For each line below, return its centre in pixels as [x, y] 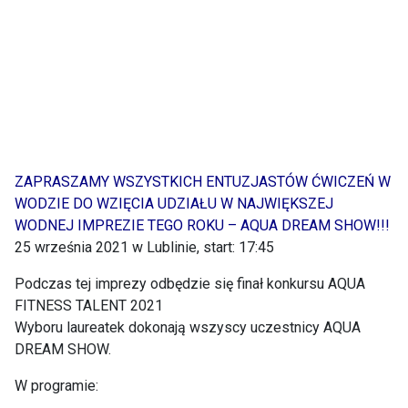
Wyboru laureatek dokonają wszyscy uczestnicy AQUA [188, 327]
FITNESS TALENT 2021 [89, 306]
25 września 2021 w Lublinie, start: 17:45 [144, 247]
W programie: [56, 386]
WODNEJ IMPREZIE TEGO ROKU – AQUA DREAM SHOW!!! [202, 225]
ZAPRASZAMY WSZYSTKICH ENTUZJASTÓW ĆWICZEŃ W [203, 182]
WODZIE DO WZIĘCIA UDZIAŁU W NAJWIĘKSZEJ [174, 204]
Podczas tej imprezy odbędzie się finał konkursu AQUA [190, 284]
